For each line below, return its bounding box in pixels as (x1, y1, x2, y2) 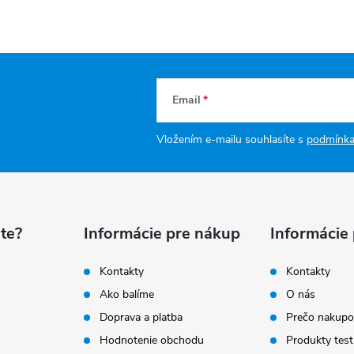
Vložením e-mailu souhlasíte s (156, 132, 307, 148)
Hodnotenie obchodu (100, 333, 205, 348)
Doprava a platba (100, 310, 183, 326)
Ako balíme (100, 287, 155, 303)
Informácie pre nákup (84, 223, 241, 245)
